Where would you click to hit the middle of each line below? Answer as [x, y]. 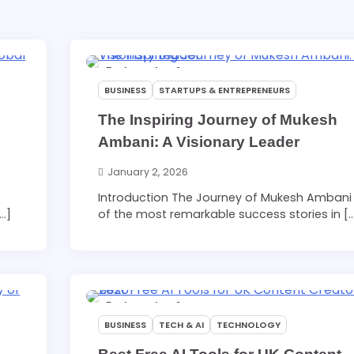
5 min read [132, 307]
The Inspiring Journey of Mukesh [218, 119]
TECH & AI [182, 325]
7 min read [132, 72]
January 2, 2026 [148, 172]
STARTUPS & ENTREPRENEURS [225, 90]
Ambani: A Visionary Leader [199, 141]
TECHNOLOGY [249, 325]
